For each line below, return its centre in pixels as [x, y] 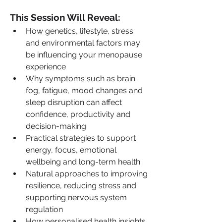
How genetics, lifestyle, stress [80, 31]
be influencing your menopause [84, 55]
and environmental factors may [83, 43]
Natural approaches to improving [87, 173]
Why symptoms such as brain [81, 78]
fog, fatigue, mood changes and [84, 90]
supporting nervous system [76, 197]
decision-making [56, 126]
